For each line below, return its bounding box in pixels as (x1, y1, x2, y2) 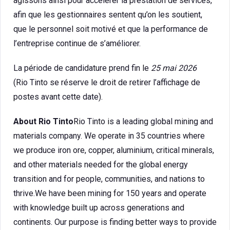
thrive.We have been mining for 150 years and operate (13, 188, 206, 198)
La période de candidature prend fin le (13, 63, 151, 73)
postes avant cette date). (13, 92, 103, 102)
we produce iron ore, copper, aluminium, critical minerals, (13, 145, 214, 155)
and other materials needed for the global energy (13, 160, 188, 169)
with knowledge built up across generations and (13, 203, 184, 213)
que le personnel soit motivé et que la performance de (13, 24, 208, 34)
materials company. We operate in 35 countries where (13, 131, 205, 141)
